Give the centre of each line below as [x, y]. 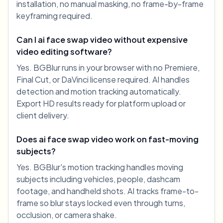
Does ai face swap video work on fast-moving [108, 139]
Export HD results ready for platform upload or [101, 104]
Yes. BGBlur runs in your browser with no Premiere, [108, 68]
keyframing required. [55, 16]
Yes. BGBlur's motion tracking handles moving [100, 167]
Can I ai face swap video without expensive [102, 40]
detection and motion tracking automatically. [99, 92]
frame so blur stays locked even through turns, [101, 203]
